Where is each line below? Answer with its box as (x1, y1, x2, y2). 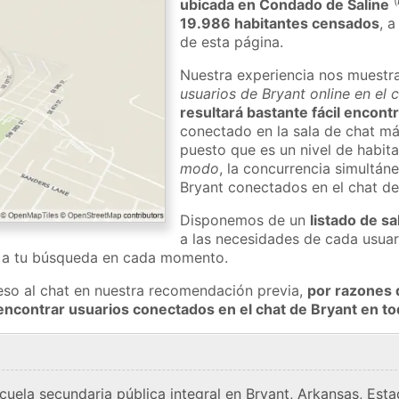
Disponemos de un (180, 210, 311, 229)
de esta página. (180, 32, 284, 51)
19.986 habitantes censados (180, 13, 380, 32)
